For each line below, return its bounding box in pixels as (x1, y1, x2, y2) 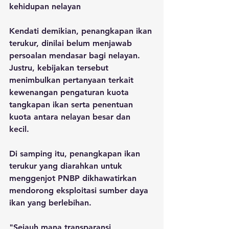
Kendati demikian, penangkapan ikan (9, 26, 154, 36)
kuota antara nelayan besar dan (9, 111, 133, 122)
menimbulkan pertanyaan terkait (9, 75, 136, 85)
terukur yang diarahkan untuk (9, 161, 125, 171)
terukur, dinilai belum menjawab (9, 38, 134, 48)
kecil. (9, 124, 32, 134)
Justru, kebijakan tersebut (9, 62, 111, 73)
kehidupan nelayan (9, 1, 81, 11)
